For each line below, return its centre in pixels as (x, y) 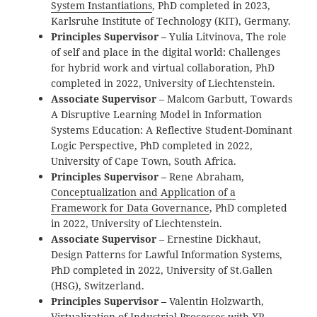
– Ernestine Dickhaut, (209, 238)
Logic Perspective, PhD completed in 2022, (152, 145)
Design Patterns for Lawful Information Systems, (167, 254)
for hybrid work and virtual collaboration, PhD (163, 67)
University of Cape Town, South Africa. (144, 161)
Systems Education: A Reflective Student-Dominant (172, 129)
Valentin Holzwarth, (217, 301)
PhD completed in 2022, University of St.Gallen (162, 270)
